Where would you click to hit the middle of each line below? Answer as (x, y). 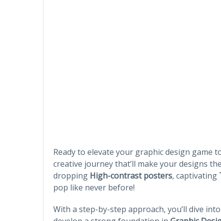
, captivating (196, 175)
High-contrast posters (131, 175)
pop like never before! (94, 187)
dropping (72, 175)
